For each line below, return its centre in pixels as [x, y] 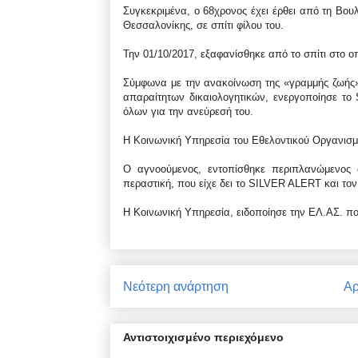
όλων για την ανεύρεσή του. [188, 111]
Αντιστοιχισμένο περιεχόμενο [203, 337]
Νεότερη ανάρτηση [176, 286]
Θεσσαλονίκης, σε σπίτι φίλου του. [203, 25]
